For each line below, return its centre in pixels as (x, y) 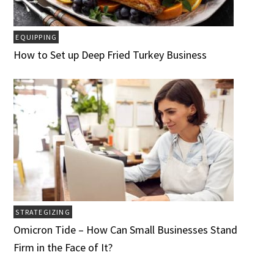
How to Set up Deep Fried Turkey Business (110, 55)
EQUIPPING (36, 37)
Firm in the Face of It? (63, 248)
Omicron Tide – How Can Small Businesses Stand (126, 230)
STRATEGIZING (43, 212)
